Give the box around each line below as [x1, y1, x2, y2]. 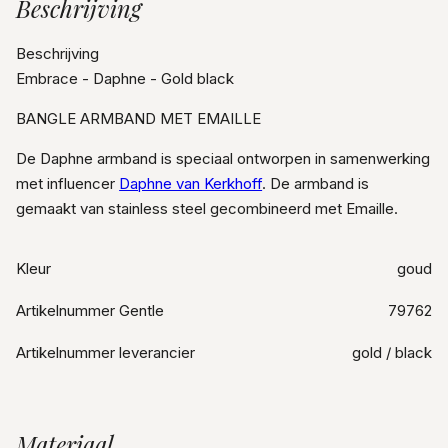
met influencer [16, 174, 120, 194]
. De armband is [262, 174, 370, 194]
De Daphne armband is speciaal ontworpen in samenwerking [16, 149, 431, 169]
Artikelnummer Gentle [16, 300, 165, 320]
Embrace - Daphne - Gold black [16, 69, 235, 89]
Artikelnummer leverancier [16, 343, 196, 363]
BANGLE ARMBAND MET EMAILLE [16, 109, 262, 129]
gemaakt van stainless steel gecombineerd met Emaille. [16, 199, 399, 219]
